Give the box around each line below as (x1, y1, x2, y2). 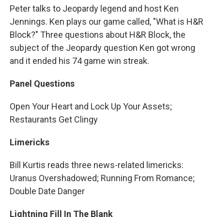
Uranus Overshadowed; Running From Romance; (10, 173, 195, 184)
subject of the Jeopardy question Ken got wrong (10, 43, 195, 53)
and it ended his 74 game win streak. (10, 56, 149, 66)
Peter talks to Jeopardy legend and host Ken (10, 3, 179, 14)
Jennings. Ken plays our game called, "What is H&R (10, 16, 203, 27)
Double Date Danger (10, 186, 85, 197)
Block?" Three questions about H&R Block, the (10, 30, 186, 40)
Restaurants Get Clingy (10, 114, 98, 125)
